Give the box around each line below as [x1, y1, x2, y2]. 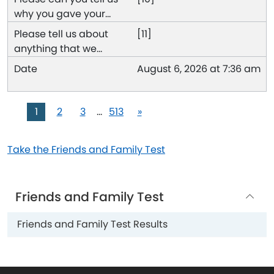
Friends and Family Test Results [17, 217, 168, 231]
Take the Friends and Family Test [7, 143, 165, 157]
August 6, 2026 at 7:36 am [137, 62, 261, 76]
